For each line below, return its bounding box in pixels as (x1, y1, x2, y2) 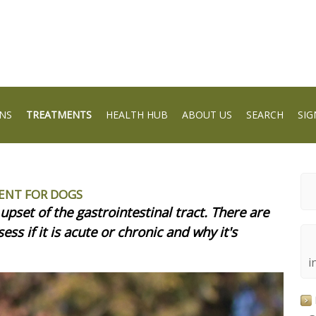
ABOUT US (182, 108, 232, 121)
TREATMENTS (26, 108, 92, 121)
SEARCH (246, 108, 284, 121)
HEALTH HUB (106, 108, 168, 121)
